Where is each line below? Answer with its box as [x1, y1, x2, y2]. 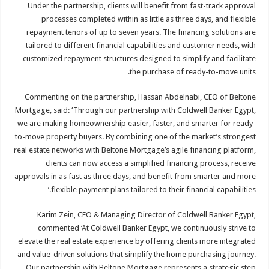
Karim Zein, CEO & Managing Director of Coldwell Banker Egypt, [38, 210, 257, 220]
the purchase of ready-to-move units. [130, 67, 257, 77]
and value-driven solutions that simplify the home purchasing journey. [18, 250, 257, 259]
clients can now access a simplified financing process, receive [46, 159, 257, 168]
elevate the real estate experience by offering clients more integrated [19, 237, 257, 246]
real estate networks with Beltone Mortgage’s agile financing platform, [14, 145, 257, 155]
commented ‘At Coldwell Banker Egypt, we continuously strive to [38, 223, 257, 233]
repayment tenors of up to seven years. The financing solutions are [27, 28, 257, 37]
